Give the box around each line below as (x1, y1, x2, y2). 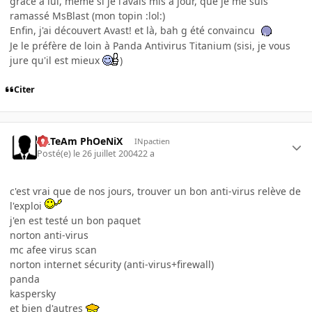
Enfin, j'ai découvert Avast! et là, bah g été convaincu (10, 23, 258, 37)
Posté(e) (37, 148, 74, 160)
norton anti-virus (10, 228, 88, 242)
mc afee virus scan (10, 243, 97, 257)
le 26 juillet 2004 (73, 148, 139, 160)
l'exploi (10, 199, 45, 213)
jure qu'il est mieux (10, 53, 102, 67)
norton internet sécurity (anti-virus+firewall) (10, 258, 214, 272)
